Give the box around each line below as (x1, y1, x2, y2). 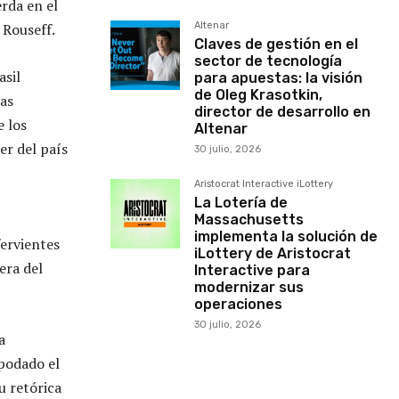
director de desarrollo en (194, 103, 370, 120)
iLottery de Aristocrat (194, 245, 351, 262)
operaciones (194, 296, 282, 313)
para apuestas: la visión (194, 69, 362, 86)
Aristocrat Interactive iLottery (194, 178, 333, 190)
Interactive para (194, 262, 310, 279)
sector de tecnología (194, 53, 342, 69)
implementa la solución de (194, 228, 378, 245)
